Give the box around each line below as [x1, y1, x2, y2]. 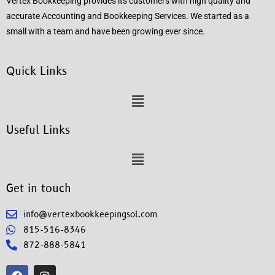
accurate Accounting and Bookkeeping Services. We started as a [6, 11, 249, 21]
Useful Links [6, 122, 70, 138]
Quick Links [6, 64, 67, 80]
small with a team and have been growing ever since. [6, 26, 205, 37]
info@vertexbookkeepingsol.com [23, 208, 158, 220]
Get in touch [6, 180, 71, 196]
